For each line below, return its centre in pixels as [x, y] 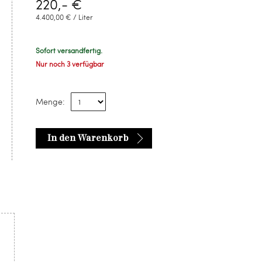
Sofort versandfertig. [69, 50]
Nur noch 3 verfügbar [70, 64]
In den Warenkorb [88, 138]
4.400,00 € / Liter [64, 17]
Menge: [50, 101]
